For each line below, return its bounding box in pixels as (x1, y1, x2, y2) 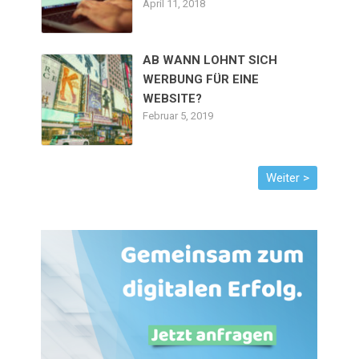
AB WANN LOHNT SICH (143, 52, 278, 67)
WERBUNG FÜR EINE (143, 71, 260, 87)
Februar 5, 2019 (143, 109, 214, 122)
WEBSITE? (143, 91, 203, 106)
